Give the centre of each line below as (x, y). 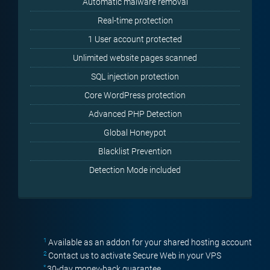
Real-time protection (135, 20)
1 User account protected (135, 39)
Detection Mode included (135, 170)
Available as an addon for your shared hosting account (150, 242)
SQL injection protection (135, 77)
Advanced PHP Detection (135, 114)
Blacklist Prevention (135, 151)
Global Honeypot (135, 133)
